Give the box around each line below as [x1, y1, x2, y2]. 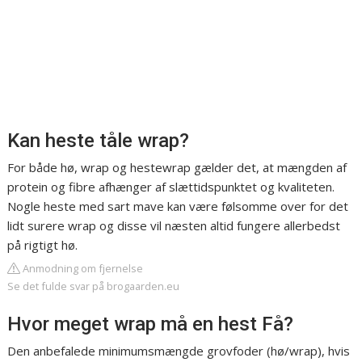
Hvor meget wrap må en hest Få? [7, 313, 294, 335]
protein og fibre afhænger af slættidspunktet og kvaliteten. [7, 179, 335, 195]
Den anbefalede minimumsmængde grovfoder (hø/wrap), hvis [7, 343, 351, 359]
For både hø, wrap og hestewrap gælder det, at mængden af [7, 159, 347, 175]
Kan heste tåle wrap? [7, 129, 190, 152]
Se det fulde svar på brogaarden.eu [7, 279, 180, 293]
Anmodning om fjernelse [20, 261, 144, 276]
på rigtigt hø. [7, 237, 78, 253]
